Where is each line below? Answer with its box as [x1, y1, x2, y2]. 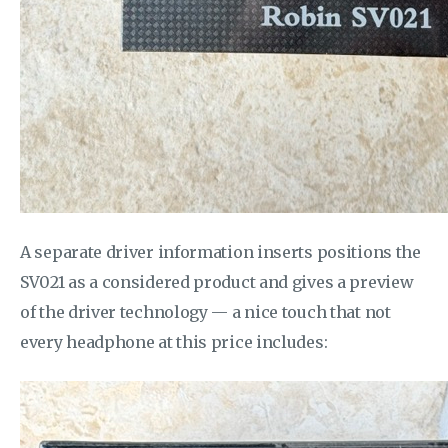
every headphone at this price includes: [20, 332, 328, 352]
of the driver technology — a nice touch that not [20, 302, 391, 322]
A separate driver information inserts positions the [20, 242, 421, 262]
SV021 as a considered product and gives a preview [20, 272, 414, 292]
